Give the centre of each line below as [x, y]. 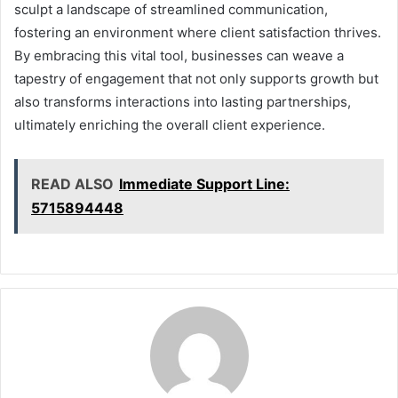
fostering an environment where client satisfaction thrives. [198, 32]
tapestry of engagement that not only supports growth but [196, 78]
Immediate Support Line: [204, 183]
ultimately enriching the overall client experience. [170, 124]
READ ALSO [72, 183]
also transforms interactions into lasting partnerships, [183, 101]
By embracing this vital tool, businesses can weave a [179, 55]
